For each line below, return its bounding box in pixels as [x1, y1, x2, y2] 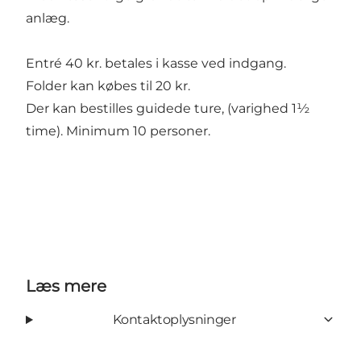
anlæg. [26, 10, 69, 26]
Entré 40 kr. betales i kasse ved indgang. [26, 55, 286, 71]
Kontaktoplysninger [112, 311, 236, 327]
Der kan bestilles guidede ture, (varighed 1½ [26, 100, 309, 116]
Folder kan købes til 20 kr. [26, 77, 190, 93]
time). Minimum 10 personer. [26, 122, 210, 139]
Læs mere [26, 276, 106, 296]
